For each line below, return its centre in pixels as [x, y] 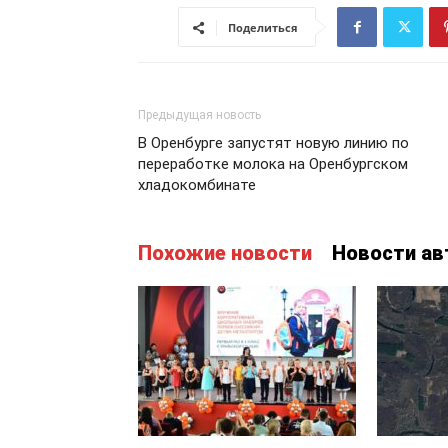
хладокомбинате [197, 185]
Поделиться [263, 27]
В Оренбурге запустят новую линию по [273, 143]
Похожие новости [225, 253]
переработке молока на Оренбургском [273, 164]
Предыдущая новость [199, 115]
